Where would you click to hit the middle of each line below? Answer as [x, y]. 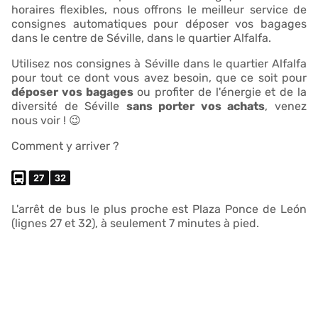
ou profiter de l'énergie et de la [220, 92]
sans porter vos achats [196, 106]
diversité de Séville [69, 106]
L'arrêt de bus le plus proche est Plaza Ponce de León [159, 209]
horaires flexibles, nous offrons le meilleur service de [159, 9]
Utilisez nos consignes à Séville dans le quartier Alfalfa [159, 63]
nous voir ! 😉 [46, 120]
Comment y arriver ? [65, 146]
